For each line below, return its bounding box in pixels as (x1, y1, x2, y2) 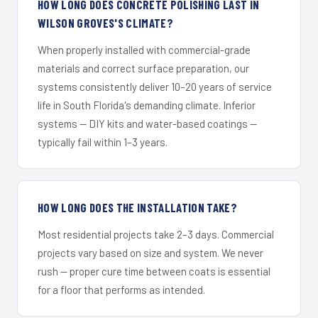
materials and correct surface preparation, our (38, 62, 249, 75)
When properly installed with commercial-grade (38, 43, 251, 57)
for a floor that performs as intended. (38, 283, 205, 297)
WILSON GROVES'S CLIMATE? (38, 16, 174, 31)
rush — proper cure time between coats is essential (38, 265, 270, 278)
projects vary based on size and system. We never (38, 246, 263, 260)
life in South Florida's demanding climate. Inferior (38, 99, 256, 112)
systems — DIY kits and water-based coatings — (38, 117, 257, 131)
